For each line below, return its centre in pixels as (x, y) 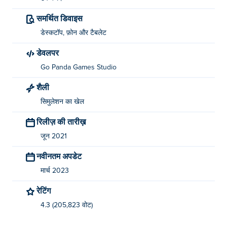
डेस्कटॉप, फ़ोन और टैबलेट (73, 33)
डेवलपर (50, 52)
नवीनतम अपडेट (61, 156)
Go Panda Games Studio (79, 67)
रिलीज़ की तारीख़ (64, 121)
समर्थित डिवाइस (62, 18)
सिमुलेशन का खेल (62, 102)
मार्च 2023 (55, 171)
